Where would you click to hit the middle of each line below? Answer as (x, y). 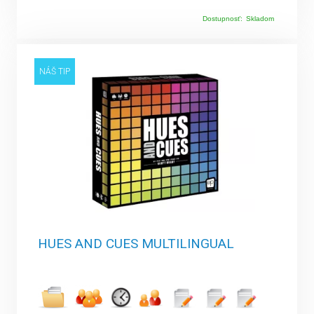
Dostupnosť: (222, 18)
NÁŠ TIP (55, 71)
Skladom (260, 18)
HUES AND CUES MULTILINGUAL (136, 243)
